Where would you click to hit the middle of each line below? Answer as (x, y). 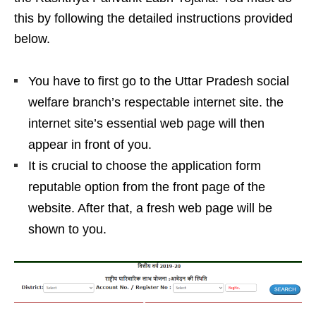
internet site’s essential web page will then (146, 123)
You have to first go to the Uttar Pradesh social (159, 81)
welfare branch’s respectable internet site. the (156, 102)
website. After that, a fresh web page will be (150, 208)
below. (32, 38)
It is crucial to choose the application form (145, 165)
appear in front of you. (90, 144)
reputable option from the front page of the (147, 187)
